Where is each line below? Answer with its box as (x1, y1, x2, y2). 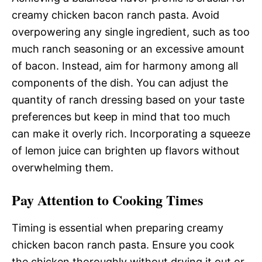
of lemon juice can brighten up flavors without (12, 144, 240, 157)
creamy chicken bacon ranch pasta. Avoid (12, 9, 219, 21)
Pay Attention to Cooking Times (12, 189, 203, 210)
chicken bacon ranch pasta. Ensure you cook (12, 239, 235, 251)
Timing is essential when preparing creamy (12, 222, 223, 234)
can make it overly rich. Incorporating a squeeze (12, 127, 250, 140)
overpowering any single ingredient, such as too (12, 26, 250, 38)
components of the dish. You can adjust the (12, 77, 228, 89)
